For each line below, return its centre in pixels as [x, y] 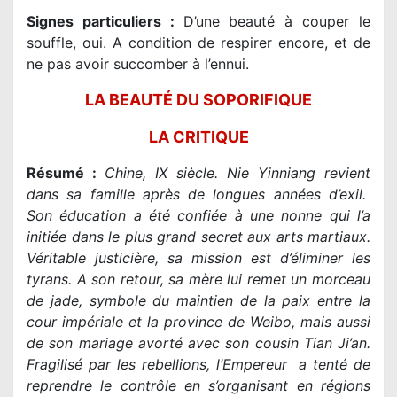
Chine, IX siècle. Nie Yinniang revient [237, 173]
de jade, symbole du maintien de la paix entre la [198, 301]
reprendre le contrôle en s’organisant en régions [198, 386]
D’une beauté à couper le [277, 22]
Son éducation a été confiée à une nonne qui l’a [198, 216]
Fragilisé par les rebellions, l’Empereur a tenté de [198, 365]
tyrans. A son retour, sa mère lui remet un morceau [198, 280]
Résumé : [66, 173]
